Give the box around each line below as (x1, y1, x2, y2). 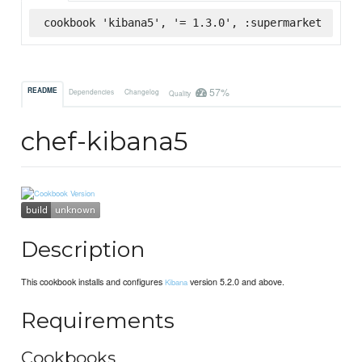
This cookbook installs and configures (21, 275, 166, 288)
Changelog (124, 86, 159, 96)
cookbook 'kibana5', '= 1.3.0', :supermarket (43, 15, 322, 29)
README (27, 86, 58, 96)
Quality (168, 87, 192, 98)
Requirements (21, 307, 175, 335)
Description (21, 235, 145, 263)
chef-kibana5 (21, 125, 189, 158)
